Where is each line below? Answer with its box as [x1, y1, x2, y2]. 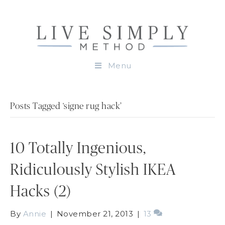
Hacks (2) [10, 183, 71, 199]
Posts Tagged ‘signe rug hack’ [10, 101, 122, 111]
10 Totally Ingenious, [10, 140, 146, 156]
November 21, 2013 [56, 208, 133, 218]
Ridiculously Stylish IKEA [10, 162, 176, 178]
